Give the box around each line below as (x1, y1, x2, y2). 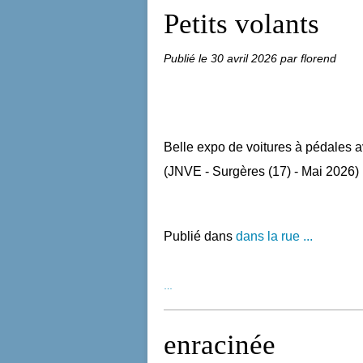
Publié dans (164, 229, 233, 243)
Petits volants (164, 8, 319, 40)
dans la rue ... (236, 229, 313, 243)
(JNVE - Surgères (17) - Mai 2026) (164, 164, 359, 178)
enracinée (164, 329, 275, 361)
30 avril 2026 (211, 52, 280, 65)
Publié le (164, 52, 211, 65)
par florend (280, 52, 336, 65)
